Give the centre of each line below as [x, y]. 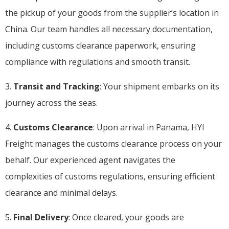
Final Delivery [41, 217]
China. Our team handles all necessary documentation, [109, 29]
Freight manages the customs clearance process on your [113, 143]
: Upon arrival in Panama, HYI [149, 127]
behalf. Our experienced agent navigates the [90, 160]
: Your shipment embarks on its [159, 86]
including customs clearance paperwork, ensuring [100, 45]
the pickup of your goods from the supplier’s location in [112, 13]
